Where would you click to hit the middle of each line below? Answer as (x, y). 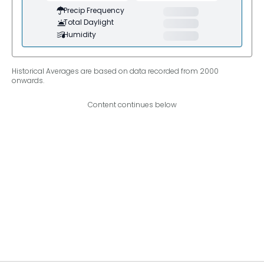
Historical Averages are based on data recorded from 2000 (115, 71)
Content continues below (132, 104)
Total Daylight (89, 22)
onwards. (28, 80)
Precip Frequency (94, 10)
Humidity (80, 34)
